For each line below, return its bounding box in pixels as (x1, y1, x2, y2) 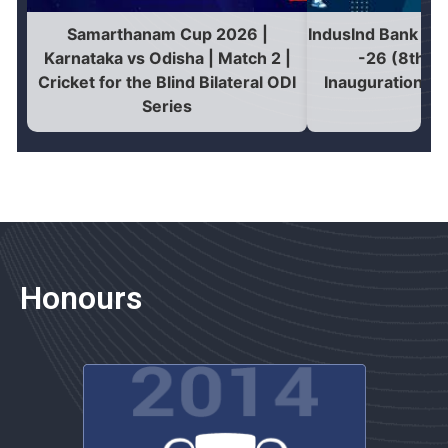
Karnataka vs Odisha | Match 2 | (43, 47, 291, 68)
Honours (20, 278, 142, 317)
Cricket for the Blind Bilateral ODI (38, 71, 296, 92)
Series (142, 95, 192, 116)
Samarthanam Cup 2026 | (66, 23, 268, 44)
